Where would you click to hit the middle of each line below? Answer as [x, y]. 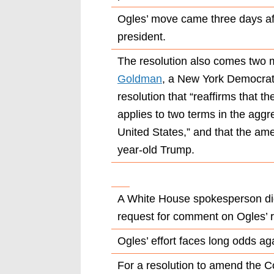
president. [142, 36]
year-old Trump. [156, 150]
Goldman [140, 79]
